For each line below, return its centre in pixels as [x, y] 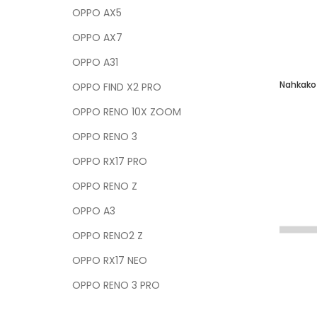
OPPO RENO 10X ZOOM [127, 112]
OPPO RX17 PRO [110, 161]
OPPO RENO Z [105, 186]
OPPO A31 [95, 62]
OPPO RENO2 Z [108, 236]
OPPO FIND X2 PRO [117, 87]
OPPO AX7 [97, 38]
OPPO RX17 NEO [110, 260]
